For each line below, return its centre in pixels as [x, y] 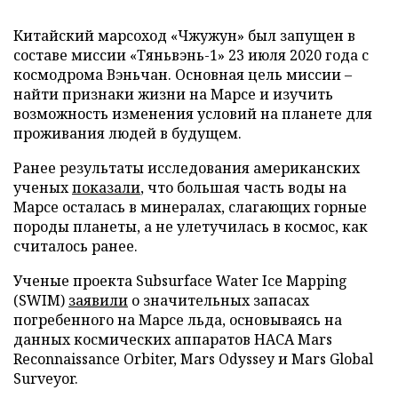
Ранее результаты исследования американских [187, 168]
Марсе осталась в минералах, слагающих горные [190, 207]
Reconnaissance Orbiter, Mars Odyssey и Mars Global [193, 359]
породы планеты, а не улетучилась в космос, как [191, 227]
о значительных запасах [219, 300]
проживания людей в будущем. [127, 133]
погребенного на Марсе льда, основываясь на [178, 320]
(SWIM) [41, 300]
